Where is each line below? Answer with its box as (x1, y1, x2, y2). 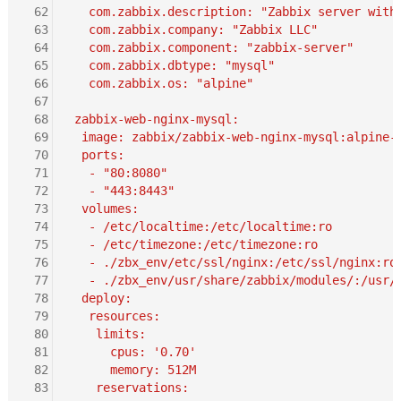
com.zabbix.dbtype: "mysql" (66, 57, 275, 73)
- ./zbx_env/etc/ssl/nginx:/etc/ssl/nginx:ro (66, 254, 397, 269)
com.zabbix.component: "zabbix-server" (66, 39, 354, 55)
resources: (66, 308, 160, 323)
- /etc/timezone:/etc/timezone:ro (66, 236, 318, 252)
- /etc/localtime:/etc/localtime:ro (66, 218, 332, 234)
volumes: (66, 200, 139, 216)
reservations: (66, 380, 189, 395)
